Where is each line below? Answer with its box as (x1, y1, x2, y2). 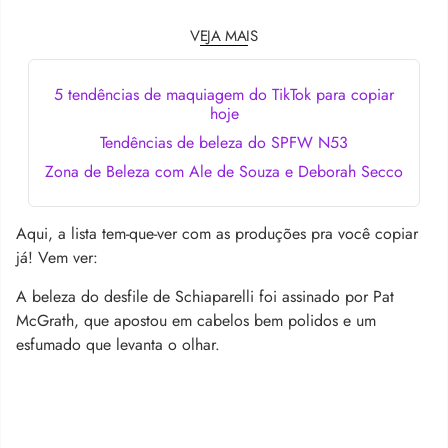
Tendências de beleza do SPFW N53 (100, 130, 348, 154)
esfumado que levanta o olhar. (16, 332, 220, 356)
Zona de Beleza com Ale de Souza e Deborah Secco (45, 159, 403, 183)
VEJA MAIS (190, 24, 258, 47)
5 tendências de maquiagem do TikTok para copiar (54, 82, 394, 106)
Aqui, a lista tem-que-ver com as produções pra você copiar (16, 221, 418, 245)
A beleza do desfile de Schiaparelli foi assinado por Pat (16, 284, 394, 308)
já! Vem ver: (16, 245, 98, 269)
